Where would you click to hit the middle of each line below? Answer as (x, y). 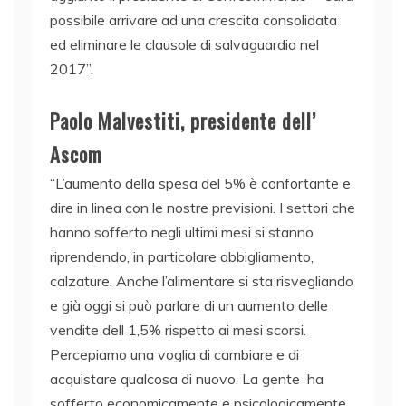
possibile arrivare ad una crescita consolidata (193, 20)
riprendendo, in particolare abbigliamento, (182, 257)
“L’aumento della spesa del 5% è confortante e (200, 184)
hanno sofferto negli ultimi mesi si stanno (182, 232)
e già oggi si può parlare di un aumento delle (189, 306)
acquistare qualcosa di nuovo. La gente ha (187, 379)
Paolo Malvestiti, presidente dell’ (183, 121)
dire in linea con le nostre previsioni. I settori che (203, 208)
